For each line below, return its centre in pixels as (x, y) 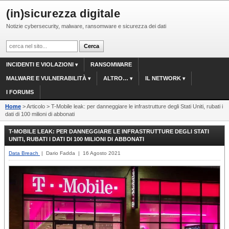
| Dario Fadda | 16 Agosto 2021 (80, 153)
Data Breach (24, 153)
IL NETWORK (163, 78)
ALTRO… (116, 78)
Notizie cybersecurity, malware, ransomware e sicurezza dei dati (86, 26)
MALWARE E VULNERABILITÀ (46, 78)
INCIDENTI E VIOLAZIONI (40, 64)
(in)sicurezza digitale (63, 14)
